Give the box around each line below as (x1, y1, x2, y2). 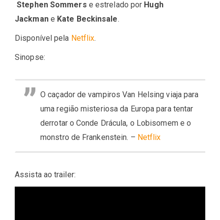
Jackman (15, 14, 51, 24)
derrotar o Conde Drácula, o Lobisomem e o (40, 118, 192, 128)
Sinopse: (15, 53, 45, 62)
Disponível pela (15, 33, 71, 43)
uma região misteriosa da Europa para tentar (40, 104, 193, 114)
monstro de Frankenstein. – (40, 133, 137, 142)
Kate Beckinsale (55, 14, 118, 24)
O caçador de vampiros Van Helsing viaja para (40, 90, 199, 100)
